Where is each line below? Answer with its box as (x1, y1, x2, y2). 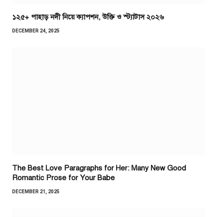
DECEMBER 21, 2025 (12, 189, 60, 195)
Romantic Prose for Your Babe (12, 173, 115, 183)
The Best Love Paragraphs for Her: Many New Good (12, 164, 186, 173)
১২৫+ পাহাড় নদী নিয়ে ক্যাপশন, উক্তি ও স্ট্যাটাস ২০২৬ (12, 12, 164, 21)
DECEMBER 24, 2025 (12, 28, 60, 33)
